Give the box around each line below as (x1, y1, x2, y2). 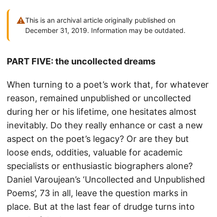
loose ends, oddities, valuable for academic (7, 147, 183, 157)
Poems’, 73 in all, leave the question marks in (7, 188, 188, 198)
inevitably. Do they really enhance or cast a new (7, 120, 203, 130)
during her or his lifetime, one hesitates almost (7, 107, 197, 117)
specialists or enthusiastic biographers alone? (7, 161, 193, 171)
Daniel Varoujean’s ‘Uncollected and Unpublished (7, 174, 205, 185)
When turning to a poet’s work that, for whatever (7, 79, 209, 90)
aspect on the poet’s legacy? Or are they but (7, 134, 189, 144)
